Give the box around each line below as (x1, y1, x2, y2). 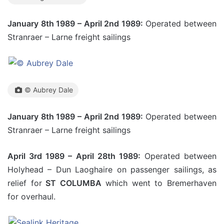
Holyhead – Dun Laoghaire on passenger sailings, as (7, 164, 216, 174)
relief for (7, 178, 42, 188)
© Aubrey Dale (24, 85, 73, 94)
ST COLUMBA (41, 178, 101, 188)
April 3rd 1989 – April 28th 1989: (7, 151, 140, 161)
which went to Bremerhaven (101, 178, 217, 188)
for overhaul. (7, 191, 55, 201)
